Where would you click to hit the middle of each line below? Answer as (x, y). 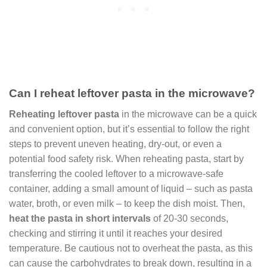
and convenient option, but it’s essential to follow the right (129, 129)
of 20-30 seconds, (190, 218)
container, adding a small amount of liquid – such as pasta (131, 188)
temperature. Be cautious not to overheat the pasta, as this (131, 248)
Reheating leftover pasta (64, 114)
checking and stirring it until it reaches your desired (116, 233)
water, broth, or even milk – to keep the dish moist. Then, (127, 203)
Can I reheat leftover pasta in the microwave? (132, 94)
